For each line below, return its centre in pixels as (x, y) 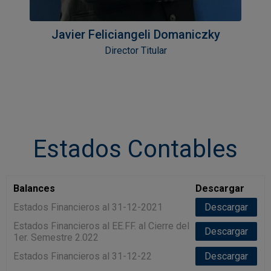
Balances (34, 189)
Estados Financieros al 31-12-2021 (88, 207)
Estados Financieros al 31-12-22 (83, 256)
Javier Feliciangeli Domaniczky (135, 35)
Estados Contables (135, 149)
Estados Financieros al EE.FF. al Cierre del (102, 226)
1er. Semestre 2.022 (56, 238)
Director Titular (135, 51)
